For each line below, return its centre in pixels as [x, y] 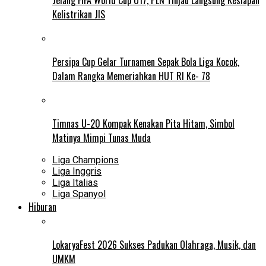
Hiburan [42, 206]
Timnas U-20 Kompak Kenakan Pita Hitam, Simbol [143, 123]
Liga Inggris [77, 171]
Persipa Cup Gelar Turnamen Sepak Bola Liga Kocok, [146, 61]
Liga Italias [75, 182]
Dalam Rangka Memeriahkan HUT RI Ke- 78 [131, 76]
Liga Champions [85, 160]
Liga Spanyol [79, 194]
